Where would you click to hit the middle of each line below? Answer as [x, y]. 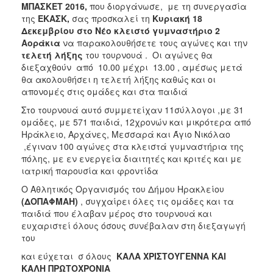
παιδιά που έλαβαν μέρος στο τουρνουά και [117, 213]
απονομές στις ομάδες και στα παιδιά [105, 91]
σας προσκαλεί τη [112, 18]
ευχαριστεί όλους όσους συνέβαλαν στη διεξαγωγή [133, 225]
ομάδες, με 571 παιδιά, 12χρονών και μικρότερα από [136, 122]
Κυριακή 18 [177, 18]
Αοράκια [41, 42]
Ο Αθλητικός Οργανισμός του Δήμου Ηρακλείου [123, 189]
